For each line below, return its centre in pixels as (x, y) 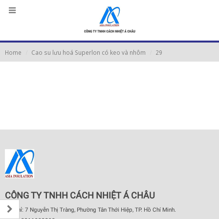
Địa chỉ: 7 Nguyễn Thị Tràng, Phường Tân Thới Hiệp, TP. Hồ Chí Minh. (90, 210)
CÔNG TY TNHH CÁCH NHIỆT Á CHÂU (80, 195)
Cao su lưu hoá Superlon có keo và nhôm (88, 52)
